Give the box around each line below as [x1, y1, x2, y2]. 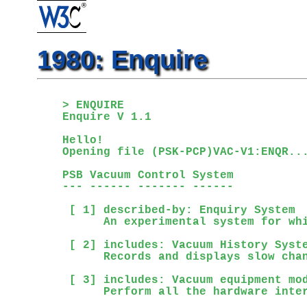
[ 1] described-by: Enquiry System [62, 204, 295, 217]
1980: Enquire [36, 45, 208, 74]
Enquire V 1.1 [62, 111, 151, 123]
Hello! [62, 134, 103, 147]
